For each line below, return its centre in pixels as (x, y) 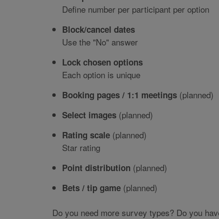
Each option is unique (101, 75)
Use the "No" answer (100, 42)
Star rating (81, 148)
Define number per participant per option (136, 9)
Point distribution (96, 168)
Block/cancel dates (99, 30)
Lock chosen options (102, 62)
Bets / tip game (91, 188)
